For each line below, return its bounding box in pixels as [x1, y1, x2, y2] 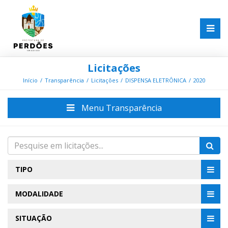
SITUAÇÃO [15, 213, 52, 223]
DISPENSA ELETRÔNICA [125, 76, 186, 84]
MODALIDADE [15, 189, 63, 199]
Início [22, 76, 38, 84]
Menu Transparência [79, 102, 162, 114]
